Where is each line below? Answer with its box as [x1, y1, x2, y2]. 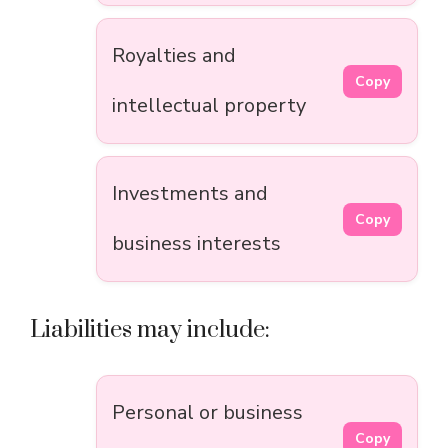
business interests [112, 230, 281, 258]
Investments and [112, 180, 268, 208]
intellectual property [112, 92, 306, 120]
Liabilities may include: [30, 315, 270, 346]
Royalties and [112, 42, 236, 70]
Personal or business [112, 399, 303, 427]
